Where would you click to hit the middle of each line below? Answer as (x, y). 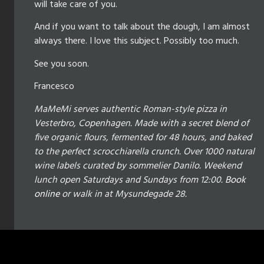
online (47, 194)
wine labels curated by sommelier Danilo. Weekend (138, 166)
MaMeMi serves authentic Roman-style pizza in (131, 109)
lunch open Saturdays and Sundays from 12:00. (130, 180)
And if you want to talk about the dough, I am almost (142, 27)
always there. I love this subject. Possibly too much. (137, 42)
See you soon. (62, 64)
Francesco (54, 87)
